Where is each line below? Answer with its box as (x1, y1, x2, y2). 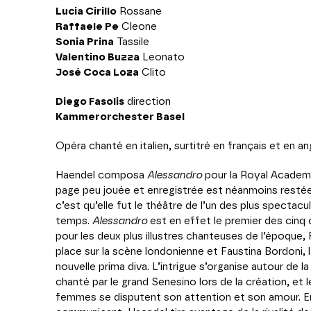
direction (124, 96, 171, 107)
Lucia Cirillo (56, 6, 117, 17)
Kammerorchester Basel (56, 112, 185, 122)
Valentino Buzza (56, 52, 140, 62)
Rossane (117, 6, 162, 17)
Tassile (114, 37, 149, 47)
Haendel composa (56, 170, 147, 180)
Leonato (140, 52, 185, 62)
